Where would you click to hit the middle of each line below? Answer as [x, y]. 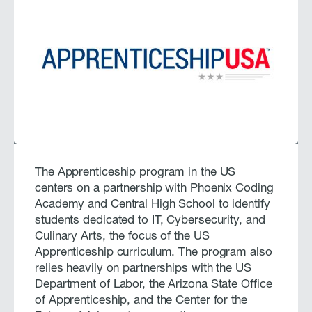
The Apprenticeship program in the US [135, 173]
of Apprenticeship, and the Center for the [141, 301]
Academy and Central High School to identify [153, 205]
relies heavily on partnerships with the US [143, 269]
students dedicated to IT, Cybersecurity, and [150, 221]
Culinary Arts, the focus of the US [122, 237]
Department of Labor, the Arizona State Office [154, 285]
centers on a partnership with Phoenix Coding [154, 189]
